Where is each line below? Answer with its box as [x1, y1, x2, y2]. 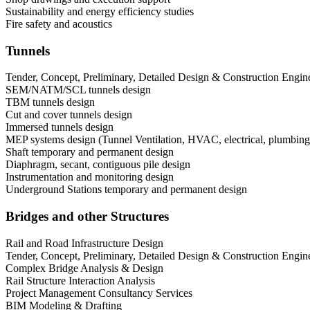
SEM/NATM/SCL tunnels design [6, 84, 151, 96]
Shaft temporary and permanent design [6, 146, 174, 158]
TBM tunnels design [6, 96, 95, 109]
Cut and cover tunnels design [6, 109, 132, 121]
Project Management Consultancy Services [6, 286, 192, 299]
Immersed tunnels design [6, 121, 113, 134]
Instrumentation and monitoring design [6, 171, 174, 183]
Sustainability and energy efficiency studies [6, 5, 194, 17]
